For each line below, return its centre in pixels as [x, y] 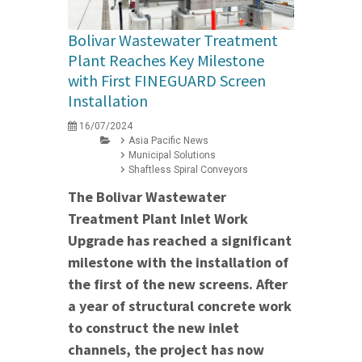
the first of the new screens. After [178, 284]
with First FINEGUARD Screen [167, 81]
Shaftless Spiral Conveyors [188, 170]
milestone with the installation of [178, 263]
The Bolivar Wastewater [147, 197]
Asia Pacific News [168, 141]
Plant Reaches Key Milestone [166, 61]
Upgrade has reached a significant [180, 241]
